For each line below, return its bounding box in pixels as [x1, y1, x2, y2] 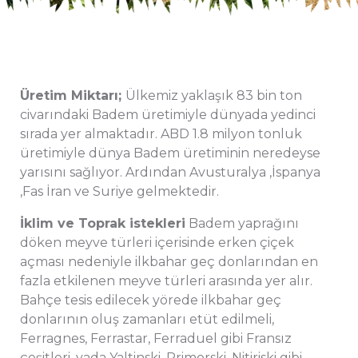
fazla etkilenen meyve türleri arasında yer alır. [20, 272, 312, 288]
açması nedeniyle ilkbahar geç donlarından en [20, 253, 318, 269]
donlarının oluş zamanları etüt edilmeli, [20, 311, 274, 327]
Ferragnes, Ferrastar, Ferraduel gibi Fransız [20, 330, 292, 346]
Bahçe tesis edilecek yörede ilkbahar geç [20, 292, 281, 308]
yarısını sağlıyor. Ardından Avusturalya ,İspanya [20, 164, 320, 180]
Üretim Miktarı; [20, 87, 125, 103]
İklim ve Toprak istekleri [20, 215, 185, 231]
